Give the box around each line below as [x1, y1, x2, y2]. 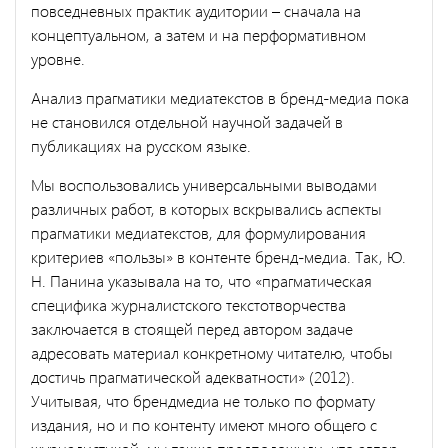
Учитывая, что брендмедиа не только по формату [31, 389, 375, 411]
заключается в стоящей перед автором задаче [31, 317, 353, 339]
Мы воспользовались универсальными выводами [31, 173, 377, 195]
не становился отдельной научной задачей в [31, 110, 343, 132]
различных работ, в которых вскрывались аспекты [31, 197, 382, 219]
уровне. [31, 47, 89, 69]
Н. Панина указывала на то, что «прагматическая [31, 269, 372, 291]
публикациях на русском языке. [31, 134, 255, 156]
